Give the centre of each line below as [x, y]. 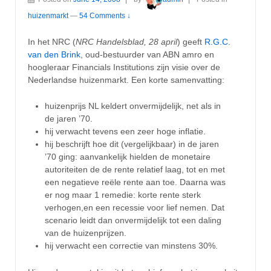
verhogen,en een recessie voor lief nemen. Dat [135, 208]
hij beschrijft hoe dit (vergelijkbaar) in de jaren [132, 144]
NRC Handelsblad [110, 42]
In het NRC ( [52, 42]
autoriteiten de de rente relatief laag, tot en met [135, 170]
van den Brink [54, 55]
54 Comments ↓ [105, 15]
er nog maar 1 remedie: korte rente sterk [123, 195]
